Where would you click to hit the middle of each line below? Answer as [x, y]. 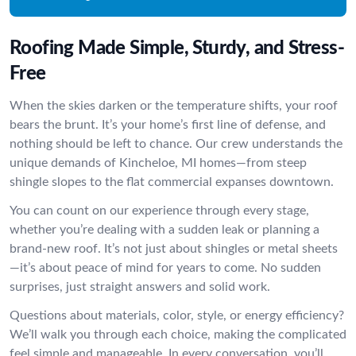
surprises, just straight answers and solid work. [140, 287]
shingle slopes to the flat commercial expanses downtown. [172, 182]
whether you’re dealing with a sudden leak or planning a [164, 230]
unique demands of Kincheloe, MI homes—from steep [158, 163]
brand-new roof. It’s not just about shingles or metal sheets [174, 249]
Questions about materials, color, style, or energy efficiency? [177, 315]
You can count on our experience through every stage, [159, 211]
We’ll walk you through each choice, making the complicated [178, 335]
